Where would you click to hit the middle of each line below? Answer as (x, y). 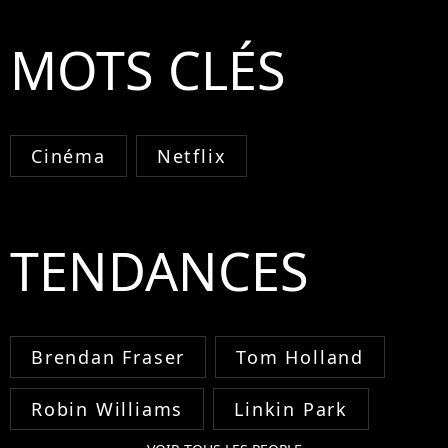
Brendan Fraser (108, 357)
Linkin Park (291, 409)
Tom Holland (300, 357)
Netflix (191, 156)
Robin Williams (107, 409)
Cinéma (68, 156)
